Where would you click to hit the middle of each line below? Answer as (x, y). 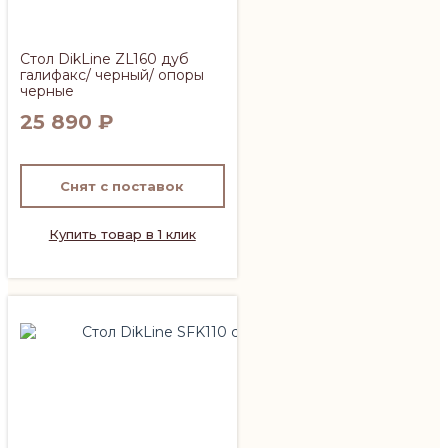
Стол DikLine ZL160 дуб (104, 58)
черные (47, 90)
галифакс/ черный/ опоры (112, 74)
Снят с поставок (122, 185)
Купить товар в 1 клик (122, 233)
